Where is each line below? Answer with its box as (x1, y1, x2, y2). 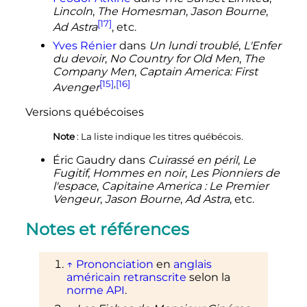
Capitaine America (101, 179, 201, 193)
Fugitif (52, 166, 88, 180)
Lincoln (52, 4, 93, 18)
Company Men (52, 65, 134, 79)
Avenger (52, 81, 99, 95)
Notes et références (25, 219, 189, 239)
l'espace (52, 179, 97, 193)
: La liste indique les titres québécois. (76, 130, 243, 142)
